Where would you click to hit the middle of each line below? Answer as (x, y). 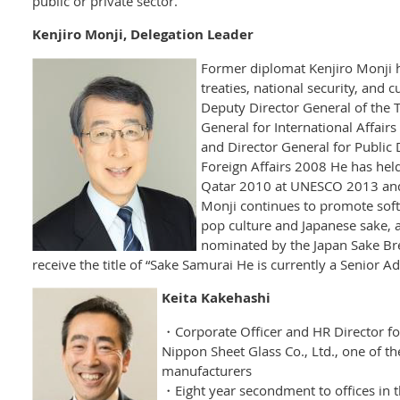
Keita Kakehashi (216, 297)
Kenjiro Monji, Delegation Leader (143, 34)
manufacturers (207, 370)
